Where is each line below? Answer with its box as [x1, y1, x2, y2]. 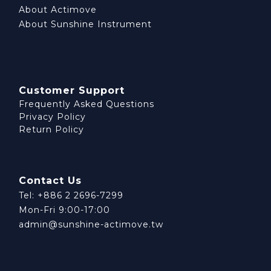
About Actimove [19, 4, 97, 16]
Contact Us [19, 175, 82, 187]
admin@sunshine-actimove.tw [19, 219, 163, 230]
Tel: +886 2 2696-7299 [19, 190, 123, 201]
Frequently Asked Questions [19, 99, 154, 110]
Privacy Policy [19, 111, 86, 123]
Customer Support [19, 85, 125, 97]
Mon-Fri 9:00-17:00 [19, 204, 110, 216]
